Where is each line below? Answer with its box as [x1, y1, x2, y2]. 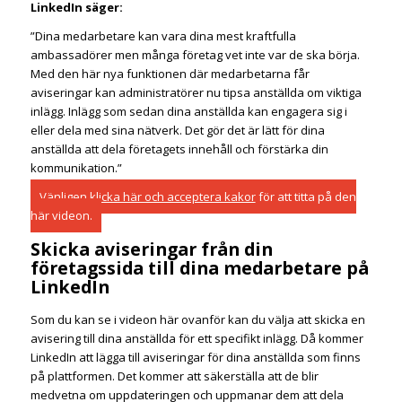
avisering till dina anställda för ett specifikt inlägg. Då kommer [30, 330, 363, 347]
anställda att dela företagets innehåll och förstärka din [30, 140, 328, 157]
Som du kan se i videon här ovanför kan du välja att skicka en [30, 311, 365, 328]
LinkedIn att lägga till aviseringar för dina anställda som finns [30, 349, 361, 366]
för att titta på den [255, 188, 356, 205]
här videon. [30, 206, 92, 223]
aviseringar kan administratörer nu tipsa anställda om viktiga [30, 83, 362, 100]
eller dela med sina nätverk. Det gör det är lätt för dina [30, 121, 325, 138]
